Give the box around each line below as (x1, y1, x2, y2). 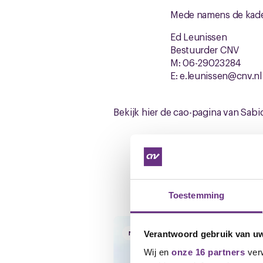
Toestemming (168, 190, 225, 201)
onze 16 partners (171, 247, 245, 258)
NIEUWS (129, 229, 154, 237)
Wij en (143, 247, 171, 258)
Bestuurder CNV (170, 43, 239, 56)
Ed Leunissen (170, 30, 227, 43)
